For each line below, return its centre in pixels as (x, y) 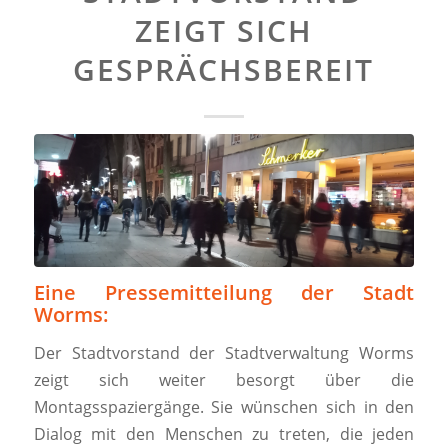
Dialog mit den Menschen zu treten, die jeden (224, 433)
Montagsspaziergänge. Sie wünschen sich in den (224, 406)
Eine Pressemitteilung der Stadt (224, 293)
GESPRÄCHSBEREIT (224, 69)
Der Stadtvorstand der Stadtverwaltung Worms (224, 352)
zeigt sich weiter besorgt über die (224, 379)
